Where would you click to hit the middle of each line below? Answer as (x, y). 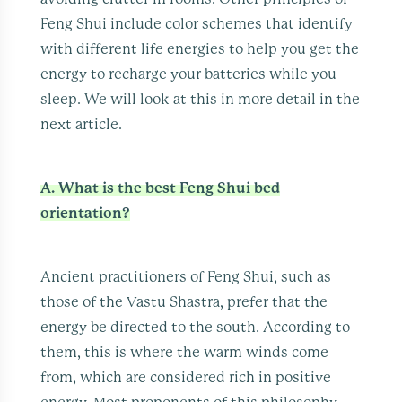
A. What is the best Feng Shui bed (161, 188)
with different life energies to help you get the (200, 49)
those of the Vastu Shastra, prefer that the (184, 302)
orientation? (86, 213)
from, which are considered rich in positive (186, 377)
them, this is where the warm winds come (185, 352)
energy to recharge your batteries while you (189, 74)
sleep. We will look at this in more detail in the (201, 99)
